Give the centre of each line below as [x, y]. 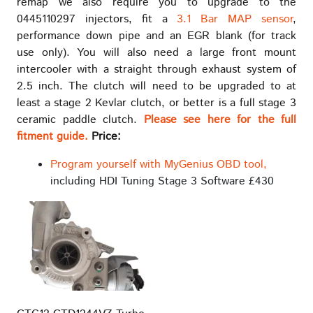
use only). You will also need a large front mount [156, 52]
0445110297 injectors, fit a [97, 19]
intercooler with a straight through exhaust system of [156, 69]
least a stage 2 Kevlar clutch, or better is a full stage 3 [156, 103]
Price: [106, 136]
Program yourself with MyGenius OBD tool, [159, 164]
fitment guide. [52, 136]
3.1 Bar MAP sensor [235, 19]
